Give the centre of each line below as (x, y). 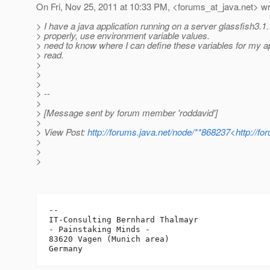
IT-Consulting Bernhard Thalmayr (124, 220)
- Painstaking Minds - (99, 230)
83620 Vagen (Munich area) (109, 239)
